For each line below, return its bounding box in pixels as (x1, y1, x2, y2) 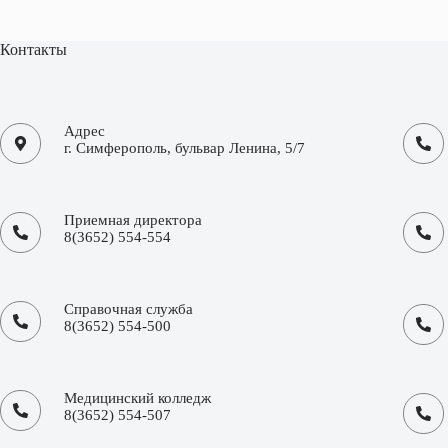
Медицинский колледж (64, 390, 211, 407)
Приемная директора (64, 212, 202, 229)
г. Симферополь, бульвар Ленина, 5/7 (64, 140, 305, 157)
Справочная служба (64, 301, 193, 318)
